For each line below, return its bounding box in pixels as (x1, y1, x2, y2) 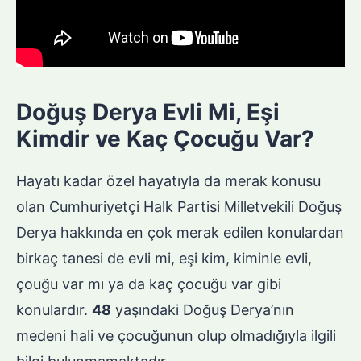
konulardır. (16, 301, 92, 319)
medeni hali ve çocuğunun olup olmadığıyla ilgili (16, 327, 336, 345)
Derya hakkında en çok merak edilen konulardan (16, 224, 344, 242)
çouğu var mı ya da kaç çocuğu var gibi (16, 276, 281, 293)
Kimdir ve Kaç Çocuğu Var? (16, 125, 314, 153)
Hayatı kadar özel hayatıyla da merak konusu (16, 172, 321, 190)
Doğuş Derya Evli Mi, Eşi (16, 98, 280, 127)
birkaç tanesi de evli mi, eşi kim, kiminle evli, (16, 250, 312, 268)
